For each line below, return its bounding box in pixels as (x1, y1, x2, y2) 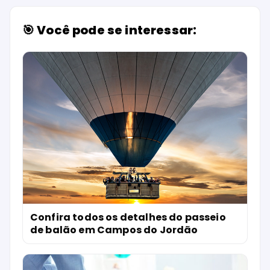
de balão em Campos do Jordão (30, 223, 198, 237)
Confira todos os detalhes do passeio (30, 210, 226, 225)
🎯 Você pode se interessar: (22, 21, 197, 39)
